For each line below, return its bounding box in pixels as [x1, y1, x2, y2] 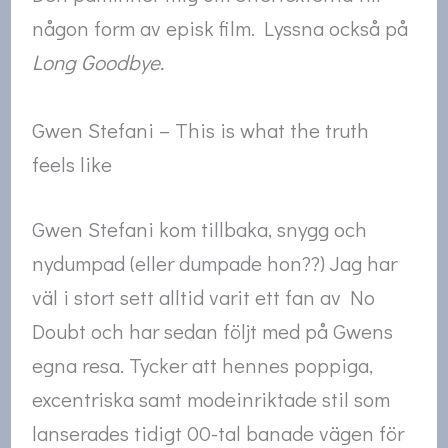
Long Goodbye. [32, 48, 165, 77]
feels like [32, 149, 113, 178]
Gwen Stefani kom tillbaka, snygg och [32, 215, 368, 244]
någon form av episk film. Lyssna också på [32, 14, 409, 43]
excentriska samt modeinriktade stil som [32, 385, 391, 414]
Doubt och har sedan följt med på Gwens [32, 317, 394, 346]
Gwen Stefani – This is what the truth [32, 115, 370, 144]
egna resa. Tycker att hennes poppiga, [32, 351, 374, 380]
